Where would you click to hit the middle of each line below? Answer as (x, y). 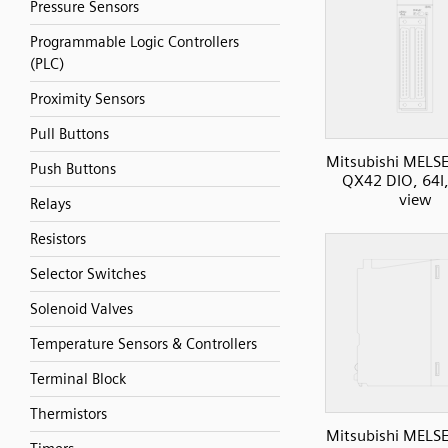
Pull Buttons (69, 134)
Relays (50, 204)
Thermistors (68, 414)
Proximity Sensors (87, 99)
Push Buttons (73, 169)
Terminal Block (78, 379)
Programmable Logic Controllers (134, 42)
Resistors (58, 239)
